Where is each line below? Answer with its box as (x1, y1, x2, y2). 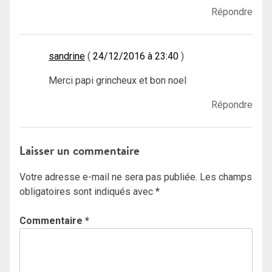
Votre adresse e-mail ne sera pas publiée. (19, 171, 197, 183)
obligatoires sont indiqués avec (19, 186, 155, 198)
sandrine (49, 50, 85, 62)
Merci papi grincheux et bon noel (49, 74, 186, 86)
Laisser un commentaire (19, 142, 140, 158)
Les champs (200, 171, 252, 183)
